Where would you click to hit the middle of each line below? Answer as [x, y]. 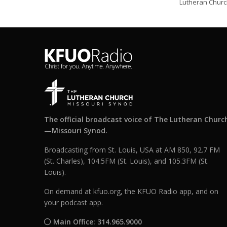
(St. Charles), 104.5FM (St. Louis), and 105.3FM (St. [127, 161]
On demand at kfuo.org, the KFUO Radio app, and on [131, 192]
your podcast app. [74, 203]
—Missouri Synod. [76, 131]
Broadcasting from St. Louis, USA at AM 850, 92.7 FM [132, 150]
